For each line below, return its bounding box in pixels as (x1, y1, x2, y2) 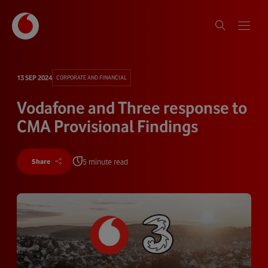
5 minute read (83, 157, 128, 167)
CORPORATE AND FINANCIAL (56, 74, 127, 81)
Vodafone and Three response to (17, 98, 247, 118)
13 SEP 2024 (17, 74, 52, 83)
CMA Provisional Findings (17, 117, 198, 136)
